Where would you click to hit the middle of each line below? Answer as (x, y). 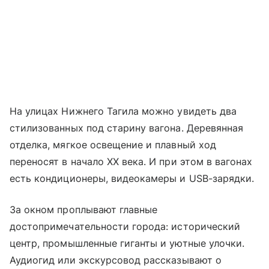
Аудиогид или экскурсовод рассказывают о (116, 260)
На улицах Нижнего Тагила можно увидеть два (123, 111)
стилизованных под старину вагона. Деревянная (127, 128)
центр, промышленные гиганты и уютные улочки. (127, 243)
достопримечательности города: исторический (125, 227)
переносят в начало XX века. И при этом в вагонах (131, 162)
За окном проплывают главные (84, 210)
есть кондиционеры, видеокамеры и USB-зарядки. (132, 179)
